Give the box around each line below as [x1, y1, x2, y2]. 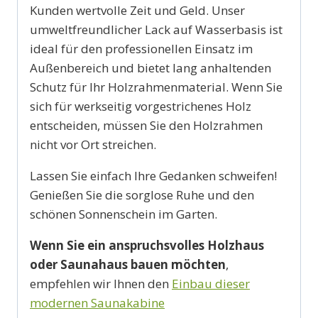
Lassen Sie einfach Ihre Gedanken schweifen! [30, 168, 277, 185]
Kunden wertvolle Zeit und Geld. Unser [30, 2, 245, 19]
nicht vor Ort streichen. [30, 136, 156, 153]
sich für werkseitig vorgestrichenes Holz [30, 98, 251, 115]
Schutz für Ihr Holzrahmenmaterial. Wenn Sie [30, 79, 283, 96]
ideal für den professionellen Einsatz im [30, 40, 253, 57]
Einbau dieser [172, 275, 250, 292]
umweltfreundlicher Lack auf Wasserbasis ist [30, 21, 283, 38]
